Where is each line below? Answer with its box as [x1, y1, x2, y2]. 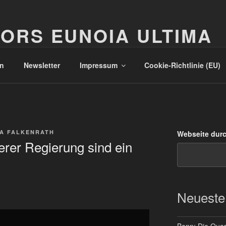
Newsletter [23, 60, 60, 70]
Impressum [79, 60, 118, 70]
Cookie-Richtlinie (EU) [144, 60, 220, 70]
